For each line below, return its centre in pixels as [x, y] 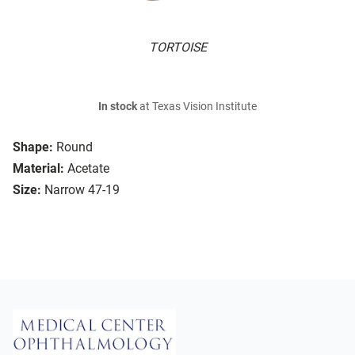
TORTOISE [177, 48]
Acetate [88, 169]
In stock [118, 107]
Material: [38, 169]
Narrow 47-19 [82, 190]
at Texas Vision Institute [197, 107]
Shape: [33, 147]
